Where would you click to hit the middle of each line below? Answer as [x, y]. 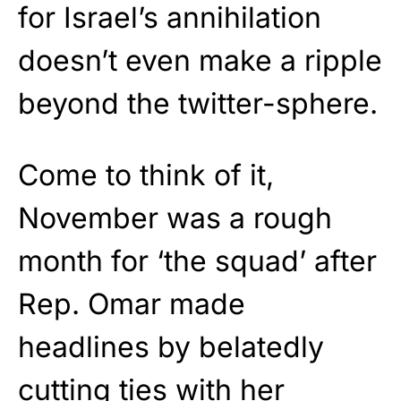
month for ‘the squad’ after [197, 261]
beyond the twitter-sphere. [198, 104]
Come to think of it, [146, 175]
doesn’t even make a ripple [200, 61]
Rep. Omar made [132, 304]
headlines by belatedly [171, 347]
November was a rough [175, 218]
